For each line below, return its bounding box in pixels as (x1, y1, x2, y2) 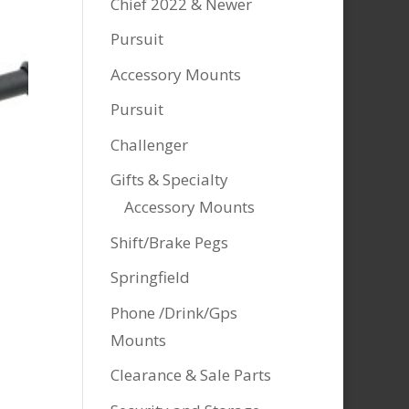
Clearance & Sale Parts (110, 364, 271, 385)
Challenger (110, 133, 188, 155)
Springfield (110, 267, 190, 288)
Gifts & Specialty (110, 169, 228, 190)
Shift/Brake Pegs (110, 231, 228, 253)
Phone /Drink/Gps (110, 301, 237, 323)
